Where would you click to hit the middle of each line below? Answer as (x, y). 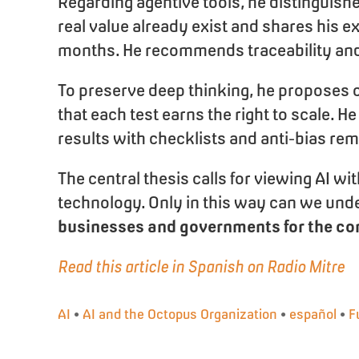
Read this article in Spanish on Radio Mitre (201, 266)
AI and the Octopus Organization (180, 314)
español (313, 314)
